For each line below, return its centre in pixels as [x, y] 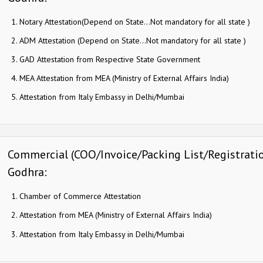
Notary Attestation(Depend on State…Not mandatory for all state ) [134, 21]
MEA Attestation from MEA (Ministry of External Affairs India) [124, 78]
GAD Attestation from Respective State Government [109, 59]
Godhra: [27, 172]
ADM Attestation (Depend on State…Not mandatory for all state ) [132, 40]
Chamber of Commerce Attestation [80, 196]
